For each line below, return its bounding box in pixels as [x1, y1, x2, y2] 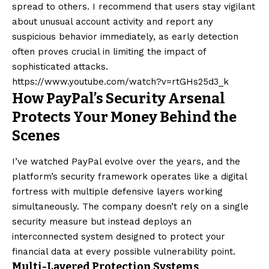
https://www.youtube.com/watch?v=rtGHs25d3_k [12, 76, 229, 88]
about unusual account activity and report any [12, 16, 213, 28]
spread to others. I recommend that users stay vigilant [12, 1, 255, 13]
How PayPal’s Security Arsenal [12, 90, 225, 107]
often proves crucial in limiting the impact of [12, 46, 206, 58]
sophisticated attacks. [12, 61, 108, 73]
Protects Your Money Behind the [12, 109, 237, 126]
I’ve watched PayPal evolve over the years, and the [12, 156, 240, 167]
